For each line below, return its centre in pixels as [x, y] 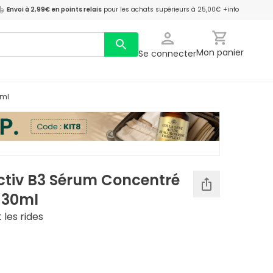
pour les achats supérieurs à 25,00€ [162, 9]
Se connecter [167, 54]
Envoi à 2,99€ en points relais [54, 9]
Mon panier [220, 52]
